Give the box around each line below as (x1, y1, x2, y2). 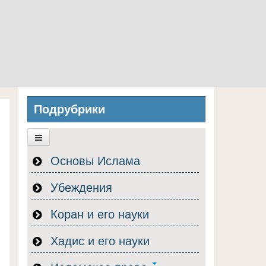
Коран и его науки (47, 205, 149, 222)
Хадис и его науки (47, 232, 150, 249)
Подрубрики (34, 103, 105, 116)
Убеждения (47, 178, 112, 195)
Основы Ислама (47, 151, 140, 169)
